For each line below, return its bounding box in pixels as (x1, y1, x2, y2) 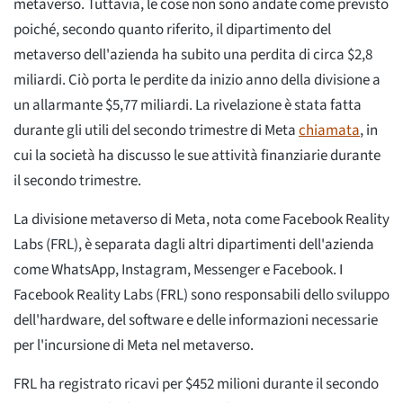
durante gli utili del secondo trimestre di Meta (13, 119, 299, 141)
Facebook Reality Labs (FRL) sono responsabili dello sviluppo (13, 283, 390, 306)
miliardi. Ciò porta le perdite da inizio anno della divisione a (13, 68, 381, 91)
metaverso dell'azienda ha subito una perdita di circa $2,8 (13, 43, 372, 66)
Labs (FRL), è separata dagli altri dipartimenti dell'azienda (13, 233, 374, 255)
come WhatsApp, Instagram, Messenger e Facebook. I (13, 258, 343, 281)
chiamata (299, 119, 360, 141)
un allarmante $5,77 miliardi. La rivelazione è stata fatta (13, 94, 362, 116)
